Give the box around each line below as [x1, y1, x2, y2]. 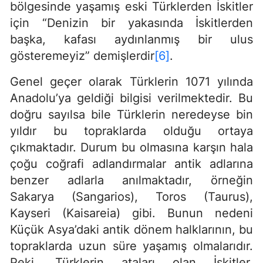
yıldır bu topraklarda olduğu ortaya [10, 124, 253, 139]
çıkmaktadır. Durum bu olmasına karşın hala [10, 140, 253, 155]
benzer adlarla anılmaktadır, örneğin [10, 173, 253, 188]
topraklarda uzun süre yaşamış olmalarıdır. [10, 239, 253, 254]
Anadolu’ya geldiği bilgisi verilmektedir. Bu [10, 91, 253, 106]
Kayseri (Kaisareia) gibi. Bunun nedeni [10, 206, 253, 221]
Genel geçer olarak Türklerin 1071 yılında [10, 75, 253, 89]
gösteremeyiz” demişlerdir [10, 49, 154, 63]
